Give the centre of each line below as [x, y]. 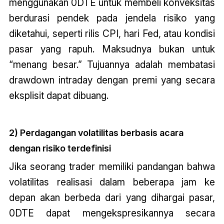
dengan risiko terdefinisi [60, 148]
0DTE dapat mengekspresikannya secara [112, 213]
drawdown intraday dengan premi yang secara [112, 80]
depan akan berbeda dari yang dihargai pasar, [112, 198]
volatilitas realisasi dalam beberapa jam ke [112, 182]
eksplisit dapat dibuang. [58, 96]
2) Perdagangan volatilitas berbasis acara [96, 133]
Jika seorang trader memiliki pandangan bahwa [112, 167]
